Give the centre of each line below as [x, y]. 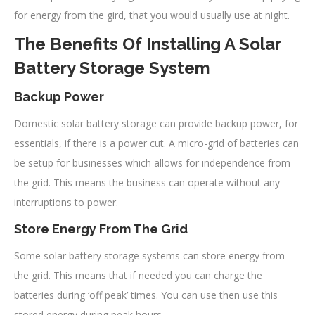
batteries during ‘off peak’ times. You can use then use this [146, 295]
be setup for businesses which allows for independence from [152, 162]
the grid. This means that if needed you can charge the [138, 275]
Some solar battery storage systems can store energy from [149, 255]
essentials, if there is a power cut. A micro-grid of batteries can [156, 143]
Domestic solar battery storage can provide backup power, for [156, 123]
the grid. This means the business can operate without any [147, 182]
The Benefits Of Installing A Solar [147, 44]
